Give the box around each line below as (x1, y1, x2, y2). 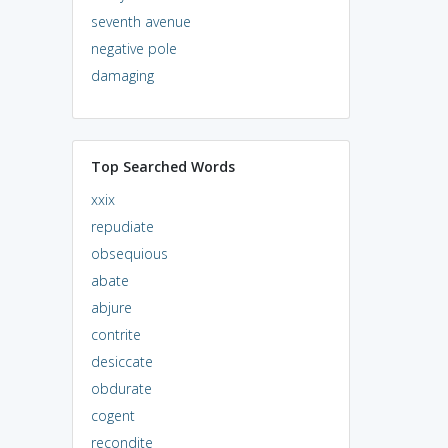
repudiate (90, 216, 154, 236)
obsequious (90, 243, 168, 263)
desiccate (90, 351, 153, 371)
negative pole (90, 38, 177, 58)
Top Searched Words (90, 156, 235, 176)
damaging (90, 65, 154, 85)
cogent (90, 405, 135, 425)
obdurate (90, 378, 152, 398)
